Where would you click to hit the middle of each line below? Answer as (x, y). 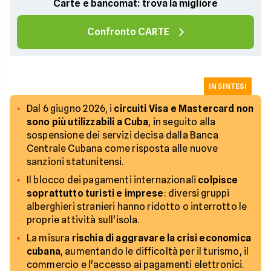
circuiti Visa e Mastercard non (184, 109)
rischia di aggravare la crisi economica (161, 238)
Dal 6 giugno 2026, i (70, 109)
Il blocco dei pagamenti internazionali (113, 180)
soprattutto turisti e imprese (95, 193)
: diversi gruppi (197, 193)
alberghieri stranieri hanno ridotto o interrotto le (137, 207)
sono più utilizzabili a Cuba (88, 122)
